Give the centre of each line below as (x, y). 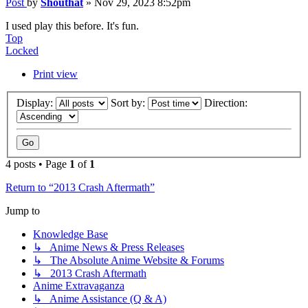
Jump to (23, 210)
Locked (22, 51)
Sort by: (129, 102)
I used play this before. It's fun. (72, 26)
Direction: (227, 102)
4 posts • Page (37, 164)
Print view (55, 74)
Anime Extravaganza (79, 285)
